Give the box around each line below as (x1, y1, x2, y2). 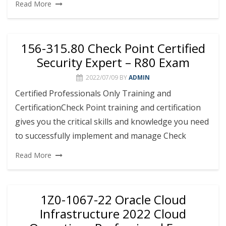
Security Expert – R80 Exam (36, 53, 190, 71)
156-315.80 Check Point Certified (21, 39, 205, 56)
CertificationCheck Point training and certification (15, 101, 201, 113)
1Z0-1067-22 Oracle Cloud (40, 191, 186, 208)
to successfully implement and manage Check (15, 130, 186, 141)
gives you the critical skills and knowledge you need (15, 116, 209, 127)
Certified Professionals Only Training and (15, 87, 171, 99)
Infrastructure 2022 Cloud (40, 205, 186, 222)
